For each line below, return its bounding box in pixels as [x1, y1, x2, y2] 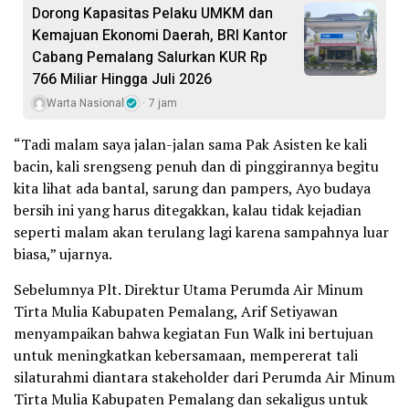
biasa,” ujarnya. [14, 244, 112, 265]
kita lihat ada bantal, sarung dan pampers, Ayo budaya [14, 178, 371, 199]
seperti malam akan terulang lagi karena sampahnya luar [14, 222, 389, 243]
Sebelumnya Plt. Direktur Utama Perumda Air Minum [14, 279, 363, 300]
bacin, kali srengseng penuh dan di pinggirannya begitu [14, 156, 379, 177]
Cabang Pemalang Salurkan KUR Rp [32, 47, 267, 69]
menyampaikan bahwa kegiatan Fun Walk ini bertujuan [14, 323, 373, 344]
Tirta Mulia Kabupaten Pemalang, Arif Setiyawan [14, 301, 338, 322]
